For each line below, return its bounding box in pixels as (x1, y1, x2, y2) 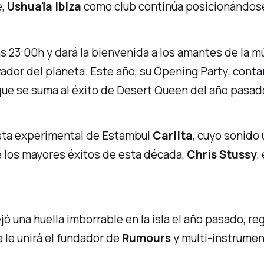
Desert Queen (117, 82, 189, 98)
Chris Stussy (187, 147, 258, 163)
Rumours (122, 230, 171, 246)
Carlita (153, 128, 193, 144)
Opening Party (154, 63, 229, 79)
